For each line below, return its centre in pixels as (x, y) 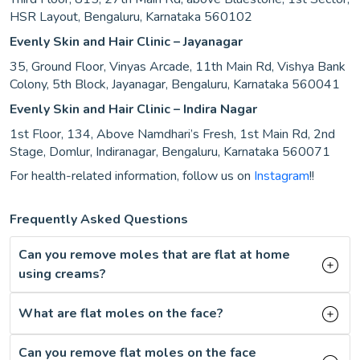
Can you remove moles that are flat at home (154, 255)
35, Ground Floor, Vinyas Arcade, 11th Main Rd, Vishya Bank (178, 67)
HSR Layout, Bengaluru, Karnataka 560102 (131, 17)
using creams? (62, 274)
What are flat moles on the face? (121, 313)
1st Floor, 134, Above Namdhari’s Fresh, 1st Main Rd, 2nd (172, 134)
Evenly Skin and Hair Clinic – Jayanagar (126, 42)
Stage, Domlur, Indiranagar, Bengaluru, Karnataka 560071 (170, 152)
